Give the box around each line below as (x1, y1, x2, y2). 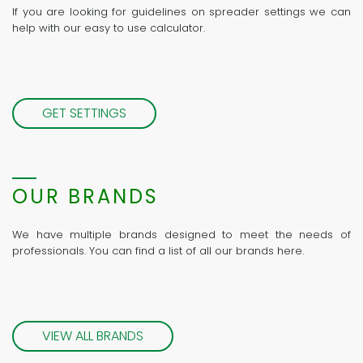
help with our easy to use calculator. (12, 20, 205, 36)
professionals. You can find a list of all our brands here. (12, 243, 304, 259)
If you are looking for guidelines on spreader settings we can (12, 4, 351, 20)
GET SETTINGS (42, 104, 126, 123)
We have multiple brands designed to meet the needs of (12, 227, 351, 243)
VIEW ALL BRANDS (42, 327, 143, 346)
